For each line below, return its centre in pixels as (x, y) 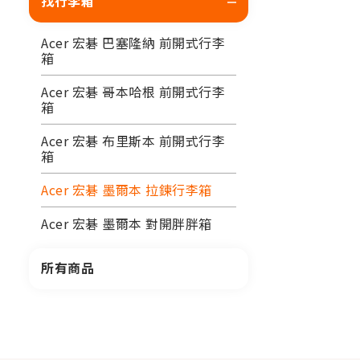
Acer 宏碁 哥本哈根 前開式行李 (133, 92)
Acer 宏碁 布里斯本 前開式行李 (133, 141)
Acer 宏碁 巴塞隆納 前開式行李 (133, 43)
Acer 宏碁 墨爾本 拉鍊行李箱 (127, 190)
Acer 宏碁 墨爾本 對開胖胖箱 (127, 223)
